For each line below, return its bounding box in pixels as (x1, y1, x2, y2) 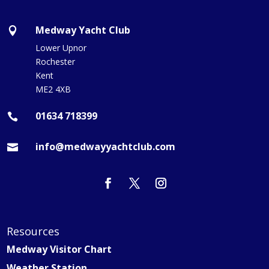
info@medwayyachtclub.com (35, 139, 175, 153)
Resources (7, 223, 60, 238)
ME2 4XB (35, 83, 71, 95)
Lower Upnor (35, 41, 86, 53)
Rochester (35, 55, 75, 67)
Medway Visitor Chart (7, 242, 112, 256)
